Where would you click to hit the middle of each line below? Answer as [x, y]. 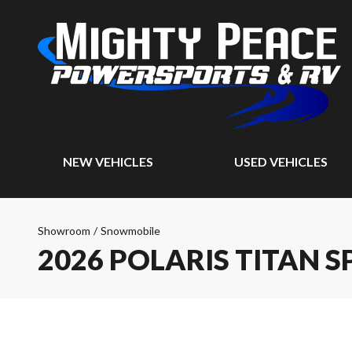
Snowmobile [130, 231]
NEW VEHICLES [108, 161]
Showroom [64, 231]
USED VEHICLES [281, 161]
